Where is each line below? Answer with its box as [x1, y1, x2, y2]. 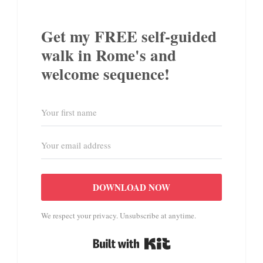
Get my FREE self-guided [41, 25, 217, 48]
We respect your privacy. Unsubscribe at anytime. [41, 210, 196, 221]
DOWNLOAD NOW [93, 181, 170, 194]
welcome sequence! [41, 62, 170, 86]
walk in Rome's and [41, 43, 176, 67]
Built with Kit [170, 234, 230, 249]
